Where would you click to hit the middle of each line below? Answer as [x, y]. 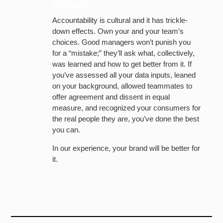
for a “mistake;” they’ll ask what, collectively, [123, 53]
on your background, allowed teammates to [122, 86]
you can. [66, 130]
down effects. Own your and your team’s [118, 31]
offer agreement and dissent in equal [111, 97]
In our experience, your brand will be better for [126, 148]
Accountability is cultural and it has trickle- [120, 20]
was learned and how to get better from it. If [122, 64]
